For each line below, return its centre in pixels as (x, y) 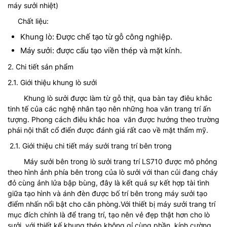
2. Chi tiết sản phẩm (41, 67)
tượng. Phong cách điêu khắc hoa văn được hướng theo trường (113, 120)
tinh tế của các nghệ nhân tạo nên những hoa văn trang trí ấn (109, 109)
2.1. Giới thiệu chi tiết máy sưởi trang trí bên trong (90, 146)
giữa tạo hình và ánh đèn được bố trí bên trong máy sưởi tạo (107, 194)
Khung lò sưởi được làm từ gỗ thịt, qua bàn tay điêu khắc (110, 98)
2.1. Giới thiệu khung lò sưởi (52, 83)
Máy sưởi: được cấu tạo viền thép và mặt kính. (101, 51)
